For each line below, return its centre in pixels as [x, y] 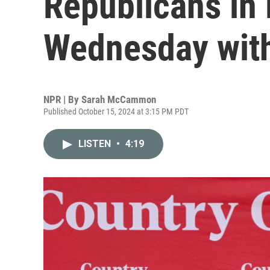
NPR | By [62, 99]
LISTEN [96, 144]
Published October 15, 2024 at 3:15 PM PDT [116, 111]
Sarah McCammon [119, 99]
